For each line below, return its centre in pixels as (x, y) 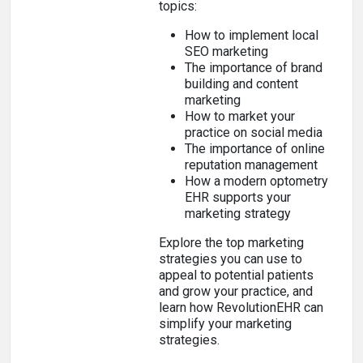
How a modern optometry (256, 181)
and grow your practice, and (236, 291)
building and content (241, 84)
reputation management (253, 165)
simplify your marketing (225, 324)
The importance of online (255, 149)
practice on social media (255, 132)
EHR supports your (238, 197)
